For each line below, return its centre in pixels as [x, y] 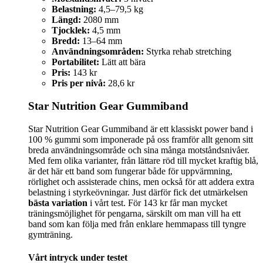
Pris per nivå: [79, 83]
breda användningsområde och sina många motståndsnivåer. [139, 150]
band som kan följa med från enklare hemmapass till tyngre [137, 224]
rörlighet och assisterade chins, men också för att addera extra [141, 181]
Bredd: [66, 41]
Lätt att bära [122, 62]
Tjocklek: [71, 31]
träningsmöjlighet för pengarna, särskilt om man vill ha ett [134, 213]
